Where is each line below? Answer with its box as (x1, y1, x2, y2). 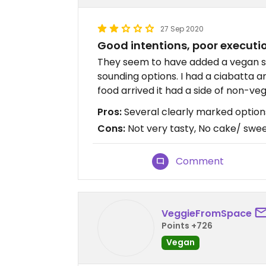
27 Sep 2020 (160, 24, 204, 34)
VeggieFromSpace (161, 206, 252, 220)
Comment (176, 154, 224, 168)
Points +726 (161, 219, 213, 232)
